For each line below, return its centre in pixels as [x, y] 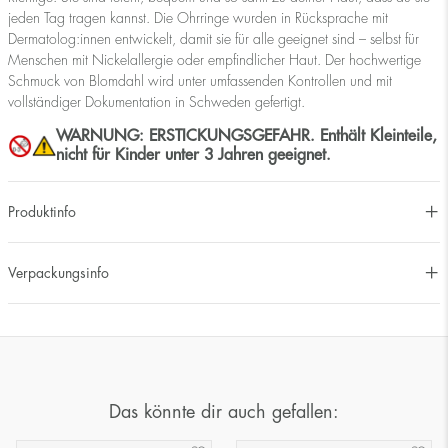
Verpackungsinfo [58, 272]
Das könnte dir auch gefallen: [224, 412]
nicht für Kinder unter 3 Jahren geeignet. [193, 155]
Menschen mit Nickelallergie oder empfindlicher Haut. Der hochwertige [214, 60]
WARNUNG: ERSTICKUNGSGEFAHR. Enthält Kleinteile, [246, 136]
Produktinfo [42, 211]
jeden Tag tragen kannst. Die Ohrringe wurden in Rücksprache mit [198, 18]
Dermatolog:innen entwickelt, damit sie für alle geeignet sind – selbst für [213, 39]
